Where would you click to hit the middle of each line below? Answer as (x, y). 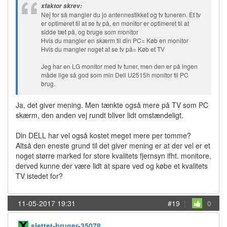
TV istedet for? (39, 176)
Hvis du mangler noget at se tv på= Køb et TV (103, 49)
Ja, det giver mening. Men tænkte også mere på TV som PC (112, 105)
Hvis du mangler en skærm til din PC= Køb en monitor (115, 40)
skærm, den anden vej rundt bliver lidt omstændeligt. (100, 115)
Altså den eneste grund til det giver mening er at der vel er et (113, 145)
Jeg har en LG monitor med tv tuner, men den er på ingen (119, 66)
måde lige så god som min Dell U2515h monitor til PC (115, 75)
